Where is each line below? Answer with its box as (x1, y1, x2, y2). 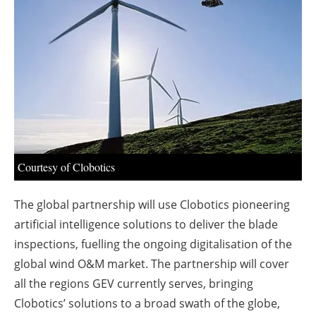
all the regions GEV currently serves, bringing (14, 275, 253, 291)
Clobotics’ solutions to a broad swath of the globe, (14, 295, 280, 311)
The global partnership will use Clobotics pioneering (14, 196, 290, 212)
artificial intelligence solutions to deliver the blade (14, 216, 278, 232)
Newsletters (124, 28, 206, 49)
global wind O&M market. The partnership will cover (14, 255, 289, 272)
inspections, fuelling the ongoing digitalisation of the (14, 236, 292, 252)
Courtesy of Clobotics (18, 159, 115, 174)
